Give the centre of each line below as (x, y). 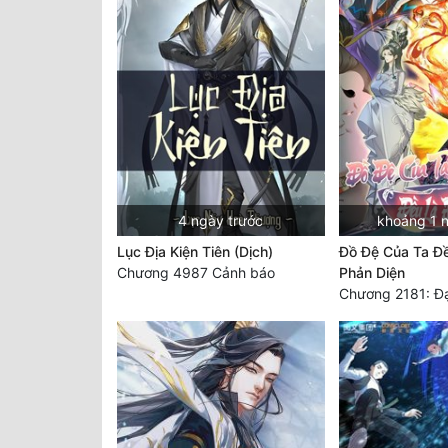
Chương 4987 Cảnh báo (196, 272)
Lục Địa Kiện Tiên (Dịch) (195, 251)
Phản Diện (371, 272)
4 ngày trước (221, 220)
